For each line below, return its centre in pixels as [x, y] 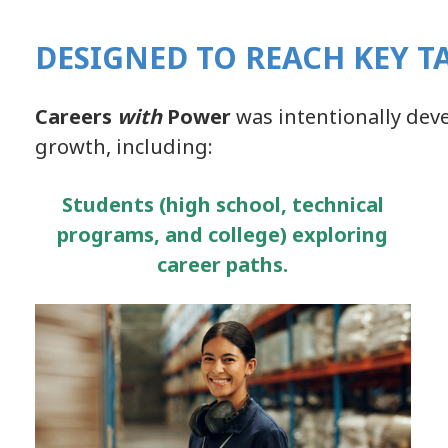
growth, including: [124, 146]
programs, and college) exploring [223, 234]
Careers [76, 116]
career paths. [223, 264]
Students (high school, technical [222, 204]
